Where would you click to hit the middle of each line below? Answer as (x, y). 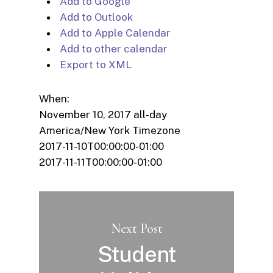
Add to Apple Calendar (114, 33)
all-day (150, 114)
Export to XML (94, 64)
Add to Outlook (95, 17)
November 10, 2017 (86, 114)
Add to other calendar (112, 48)
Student (137, 254)
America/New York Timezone (110, 130)
